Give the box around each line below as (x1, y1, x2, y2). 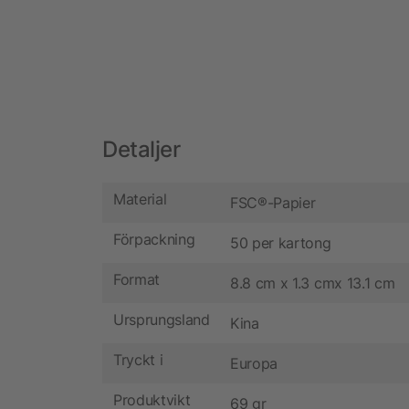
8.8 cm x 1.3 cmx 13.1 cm (230, 273, 395, 292)
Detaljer (102, 135, 181, 163)
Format (113, 270, 161, 289)
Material (113, 190, 167, 209)
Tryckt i (113, 351, 163, 370)
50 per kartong (230, 233, 331, 252)
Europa (230, 353, 278, 372)
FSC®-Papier (230, 193, 316, 212)
